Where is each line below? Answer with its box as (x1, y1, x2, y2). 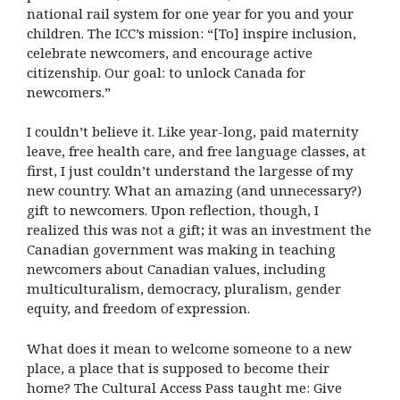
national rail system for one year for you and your (27, 4, 354, 22)
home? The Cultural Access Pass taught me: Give (27, 378, 342, 396)
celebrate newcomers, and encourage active (27, 43, 312, 62)
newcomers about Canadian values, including (27, 260, 326, 279)
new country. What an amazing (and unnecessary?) (27, 181, 362, 200)
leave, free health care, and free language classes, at (27, 142, 366, 161)
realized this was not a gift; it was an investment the (27, 221, 371, 239)
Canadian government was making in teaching (27, 240, 336, 259)
